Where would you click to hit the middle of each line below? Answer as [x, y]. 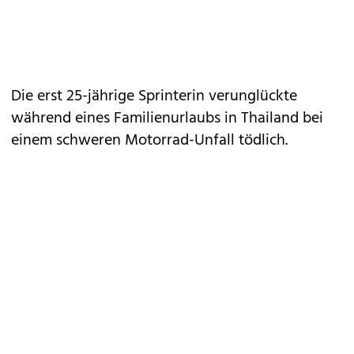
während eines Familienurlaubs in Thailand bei [167, 119]
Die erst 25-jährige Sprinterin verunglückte [154, 96]
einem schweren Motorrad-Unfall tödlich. [149, 141]
